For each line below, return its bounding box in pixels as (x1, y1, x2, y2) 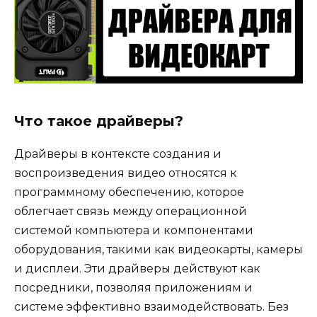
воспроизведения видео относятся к (14, 166, 237, 180)
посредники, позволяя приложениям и (14, 280, 253, 294)
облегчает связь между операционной (14, 204, 247, 218)
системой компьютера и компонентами (14, 223, 253, 237)
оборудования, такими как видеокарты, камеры (14, 242, 303, 256)
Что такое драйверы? (14, 112, 183, 129)
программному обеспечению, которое (14, 185, 244, 199)
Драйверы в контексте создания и (14, 146, 221, 161)
